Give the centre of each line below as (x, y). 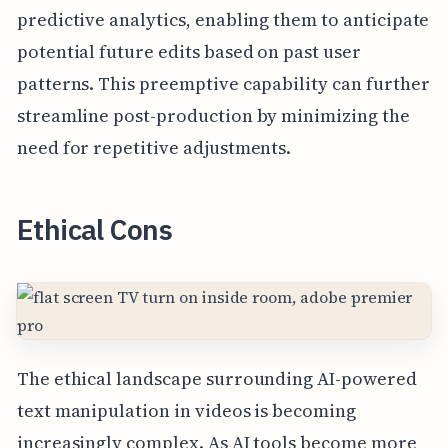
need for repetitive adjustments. (154, 148)
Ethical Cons (94, 230)
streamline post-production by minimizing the (213, 116)
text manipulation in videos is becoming (186, 411)
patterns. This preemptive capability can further (223, 84)
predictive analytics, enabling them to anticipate (223, 20)
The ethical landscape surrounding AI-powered (216, 379)
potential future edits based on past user (188, 52)
